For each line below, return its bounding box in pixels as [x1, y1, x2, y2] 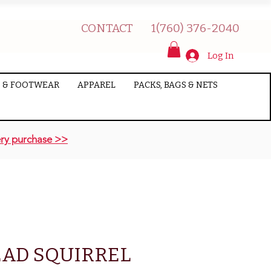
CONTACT [81, 21, 133, 35]
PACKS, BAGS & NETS [133, 80, 218, 91]
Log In [207, 50, 233, 62]
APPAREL [77, 80, 116, 91]
